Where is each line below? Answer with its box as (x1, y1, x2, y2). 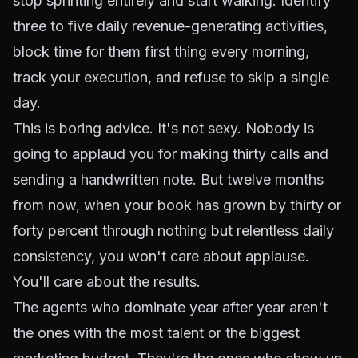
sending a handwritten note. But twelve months (13, 171, 324, 188)
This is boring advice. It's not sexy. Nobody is (13, 120, 314, 137)
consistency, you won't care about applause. (13, 248, 309, 265)
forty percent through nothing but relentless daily (13, 222, 334, 239)
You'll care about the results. (13, 273, 201, 290)
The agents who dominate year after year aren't (13, 299, 328, 316)
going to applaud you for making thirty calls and (13, 145, 328, 162)
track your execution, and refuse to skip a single (13, 69, 329, 86)
